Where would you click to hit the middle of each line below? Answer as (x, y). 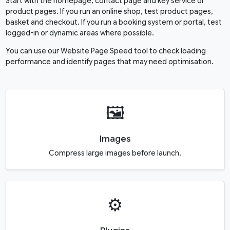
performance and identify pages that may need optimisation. (109, 62)
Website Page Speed (96, 51)
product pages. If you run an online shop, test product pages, (109, 12)
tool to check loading (169, 51)
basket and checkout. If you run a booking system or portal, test (113, 22)
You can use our (33, 51)
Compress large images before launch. (115, 153)
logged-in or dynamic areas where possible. (80, 33)
